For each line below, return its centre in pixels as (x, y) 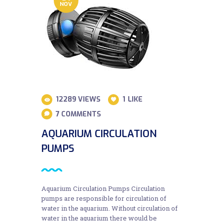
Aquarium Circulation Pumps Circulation (103, 189)
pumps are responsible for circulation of (104, 199)
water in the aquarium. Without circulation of (110, 208)
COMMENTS (81, 114)
